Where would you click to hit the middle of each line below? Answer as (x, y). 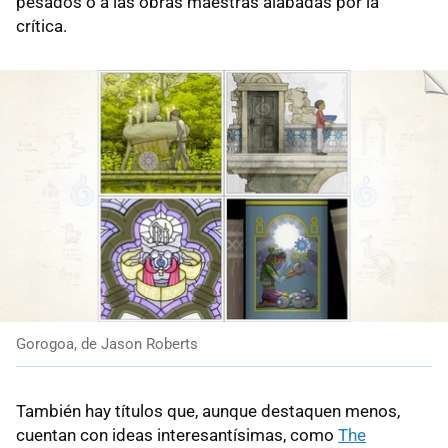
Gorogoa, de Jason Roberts (107, 343)
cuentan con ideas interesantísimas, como (177, 434)
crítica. (41, 25)
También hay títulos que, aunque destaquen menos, (208, 410)
